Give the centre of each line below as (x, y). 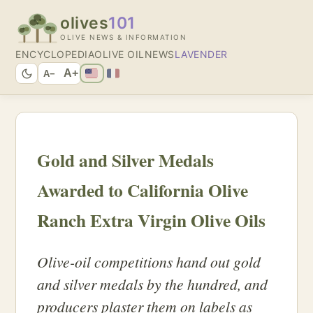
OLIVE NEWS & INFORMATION (123, 37)
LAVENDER (201, 54)
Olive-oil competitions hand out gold (149, 262)
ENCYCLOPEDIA (55, 54)
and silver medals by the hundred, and (152, 284)
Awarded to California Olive (143, 190)
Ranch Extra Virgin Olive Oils (151, 220)
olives (84, 23)
